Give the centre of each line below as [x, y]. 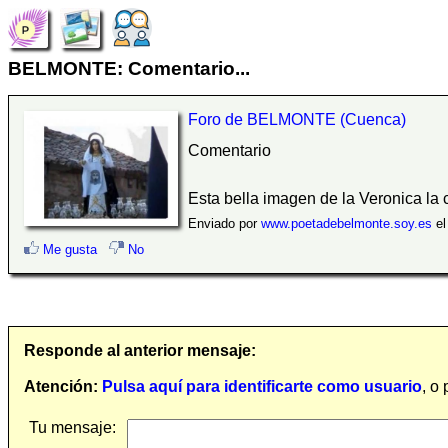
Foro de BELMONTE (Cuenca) [296, 119]
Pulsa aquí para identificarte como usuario [262, 386]
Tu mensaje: [72, 427]
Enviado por [224, 223]
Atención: [61, 386]
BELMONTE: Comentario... [129, 68]
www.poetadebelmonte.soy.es [346, 223]
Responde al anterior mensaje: [140, 350]
